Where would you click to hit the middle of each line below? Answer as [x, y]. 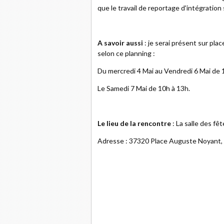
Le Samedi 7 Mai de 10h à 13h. [144, 88]
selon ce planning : [126, 53]
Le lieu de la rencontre [134, 123]
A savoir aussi [120, 42]
